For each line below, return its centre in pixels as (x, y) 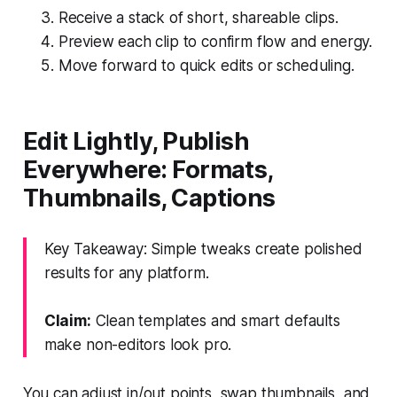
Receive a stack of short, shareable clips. (198, 17)
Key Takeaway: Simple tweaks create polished (203, 249)
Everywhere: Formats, (148, 169)
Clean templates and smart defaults (215, 320)
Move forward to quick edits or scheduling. (206, 65)
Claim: (67, 320)
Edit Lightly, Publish (136, 141)
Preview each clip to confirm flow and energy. (215, 41)
